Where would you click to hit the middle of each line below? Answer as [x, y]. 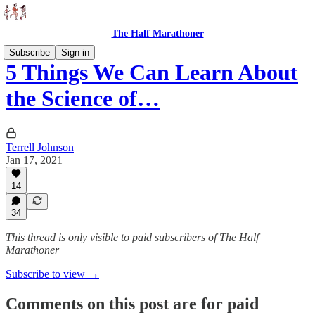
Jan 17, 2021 [34, 160]
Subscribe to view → [52, 274]
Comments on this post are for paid [132, 303]
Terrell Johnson [40, 147]
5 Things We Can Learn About [152, 73]
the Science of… [83, 99]
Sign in [75, 52]
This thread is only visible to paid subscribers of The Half [132, 237]
